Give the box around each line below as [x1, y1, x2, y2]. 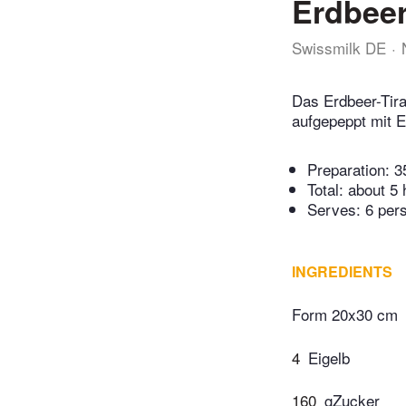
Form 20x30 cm [292, 303, 398, 326]
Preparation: [307, 158, 394, 181]
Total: [307, 178, 348, 201]
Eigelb [308, 345, 350, 369]
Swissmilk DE [292, 36, 386, 59]
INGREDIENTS [292, 261, 392, 283]
